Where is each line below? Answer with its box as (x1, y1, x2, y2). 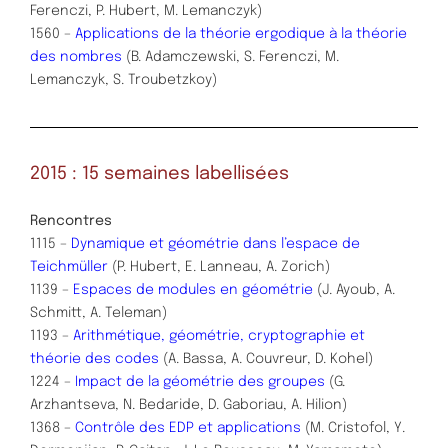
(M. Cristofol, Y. (305, 420, 405, 435)
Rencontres (30, 213, 112, 228)
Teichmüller (30, 259, 112, 274)
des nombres (30, 49, 126, 64)
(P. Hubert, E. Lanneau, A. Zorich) (112, 259, 330, 274)
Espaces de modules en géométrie (73, 282, 313, 297)
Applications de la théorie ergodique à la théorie (71, 26, 407, 41)
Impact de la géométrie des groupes (75, 374, 329, 389)
